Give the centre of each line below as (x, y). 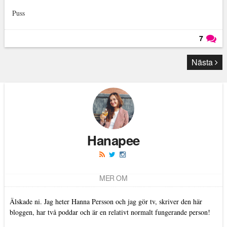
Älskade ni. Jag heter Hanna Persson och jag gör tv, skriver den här (106, 202)
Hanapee (113, 140)
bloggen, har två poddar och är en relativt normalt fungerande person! (110, 212)
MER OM (113, 178)
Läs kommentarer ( (180, 54)
